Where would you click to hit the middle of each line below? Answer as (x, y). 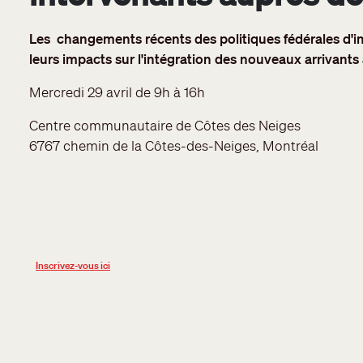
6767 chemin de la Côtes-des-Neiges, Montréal (174, 145)
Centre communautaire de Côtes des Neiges (165, 125)
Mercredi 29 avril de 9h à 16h (117, 92)
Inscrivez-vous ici (73, 265)
